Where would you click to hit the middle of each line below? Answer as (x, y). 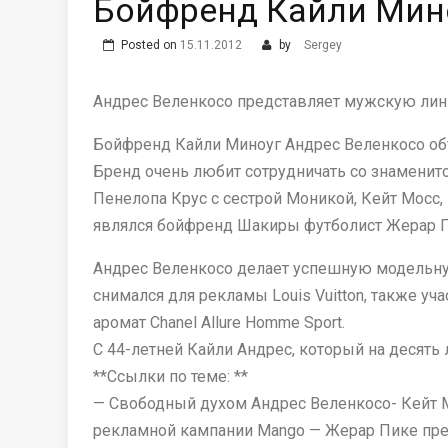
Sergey (323, 45)
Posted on (150, 45)
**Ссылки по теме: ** (170, 376)
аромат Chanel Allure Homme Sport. (219, 322)
